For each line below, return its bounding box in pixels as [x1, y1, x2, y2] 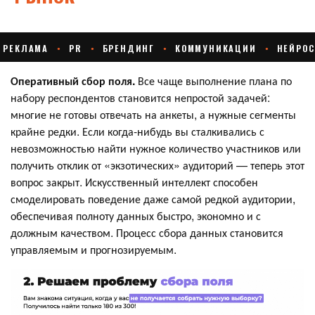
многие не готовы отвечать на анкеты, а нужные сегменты [11, 105, 296, 122]
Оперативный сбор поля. [11, 72, 138, 89]
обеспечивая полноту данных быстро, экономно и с [11, 207, 261, 224]
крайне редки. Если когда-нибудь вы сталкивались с [11, 122, 264, 139]
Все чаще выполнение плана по [138, 72, 292, 89]
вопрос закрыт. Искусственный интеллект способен [11, 173, 258, 190]
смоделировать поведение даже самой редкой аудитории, [11, 190, 295, 207]
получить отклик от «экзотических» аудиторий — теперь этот [11, 156, 304, 173]
